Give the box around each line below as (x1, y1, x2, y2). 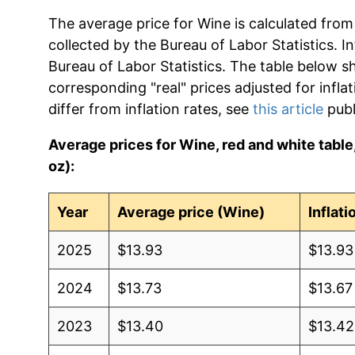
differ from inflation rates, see (48, 100, 253, 117)
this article (252, 100, 323, 117)
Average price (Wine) (117, 203, 265, 220)
